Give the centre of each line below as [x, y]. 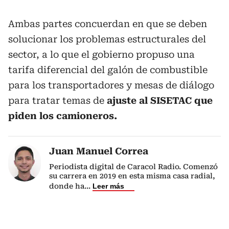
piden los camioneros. [63, 116]
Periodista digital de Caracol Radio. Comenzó [133, 167]
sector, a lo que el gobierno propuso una [101, 54]
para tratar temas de [58, 100]
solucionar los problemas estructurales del [107, 39]
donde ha [67, 186]
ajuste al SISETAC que [160, 100]
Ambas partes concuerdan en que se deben [108, 24]
